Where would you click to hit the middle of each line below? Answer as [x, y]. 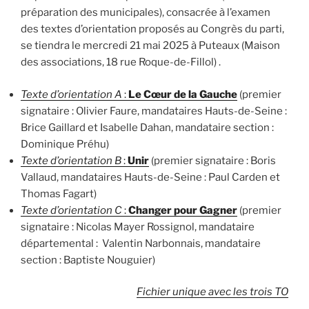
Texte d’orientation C [71, 210]
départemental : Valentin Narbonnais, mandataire [141, 243]
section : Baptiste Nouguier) [88, 260]
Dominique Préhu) [65, 144]
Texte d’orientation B [71, 160]
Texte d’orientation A [71, 94]
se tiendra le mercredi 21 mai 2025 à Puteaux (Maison [150, 46]
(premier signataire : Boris [212, 160]
